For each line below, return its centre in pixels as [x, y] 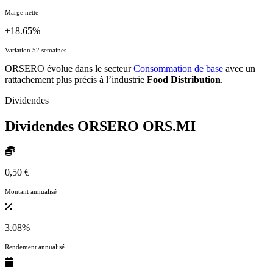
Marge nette [22, 12]
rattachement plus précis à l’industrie [76, 79]
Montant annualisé [31, 192]
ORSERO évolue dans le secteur [69, 68]
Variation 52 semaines [36, 50]
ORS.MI [169, 126]
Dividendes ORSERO [74, 126]
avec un [240, 68]
